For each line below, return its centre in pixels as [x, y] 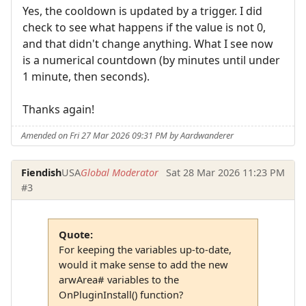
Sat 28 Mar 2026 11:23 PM [225, 172]
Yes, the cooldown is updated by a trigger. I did [142, 11]
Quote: [75, 234]
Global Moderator [120, 172]
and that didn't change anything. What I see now [148, 43]
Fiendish [42, 172]
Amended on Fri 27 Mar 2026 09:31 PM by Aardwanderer [128, 136]
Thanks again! [58, 109]
